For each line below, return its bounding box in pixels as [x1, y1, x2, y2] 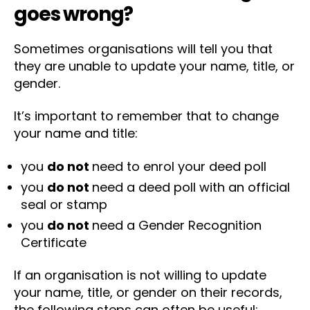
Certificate [21, 233, 86, 251]
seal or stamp [21, 195, 107, 213]
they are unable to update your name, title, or [14, 57, 295, 75]
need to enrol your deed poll [92, 157, 266, 175]
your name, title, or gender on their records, [14, 284, 282, 301]
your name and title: [14, 125, 138, 142]
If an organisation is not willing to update [14, 266, 266, 284]
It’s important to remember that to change [14, 107, 279, 125]
